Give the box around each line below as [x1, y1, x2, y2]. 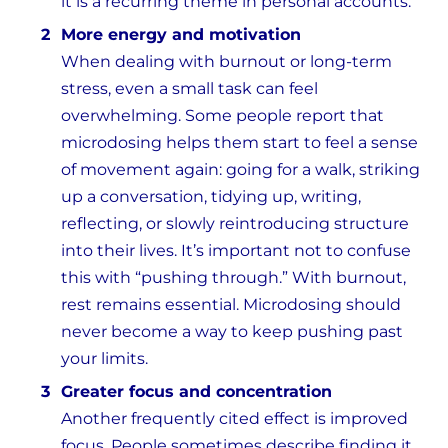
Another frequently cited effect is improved [61, 409, 408, 429]
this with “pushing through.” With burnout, [61, 268, 406, 288]
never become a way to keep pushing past [61, 322, 403, 342]
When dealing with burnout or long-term [61, 52, 392, 72]
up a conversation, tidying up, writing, [61, 187, 361, 207]
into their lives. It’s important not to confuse [61, 241, 411, 261]
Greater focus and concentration [61, 382, 332, 402]
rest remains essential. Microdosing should [61, 295, 401, 315]
